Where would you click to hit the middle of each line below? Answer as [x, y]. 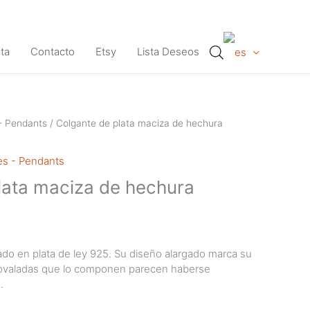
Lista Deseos [168, 52]
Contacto [52, 52]
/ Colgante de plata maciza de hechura [135, 123]
